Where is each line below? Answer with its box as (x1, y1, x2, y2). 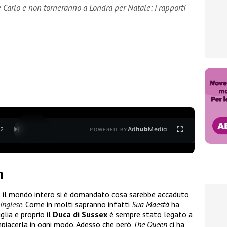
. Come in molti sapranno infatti (22, 199, 132, 210)
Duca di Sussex (53, 209, 107, 220)
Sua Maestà (132, 199, 169, 210)
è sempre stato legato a (107, 209, 193, 220)
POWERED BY (90, 127, 128, 133)
